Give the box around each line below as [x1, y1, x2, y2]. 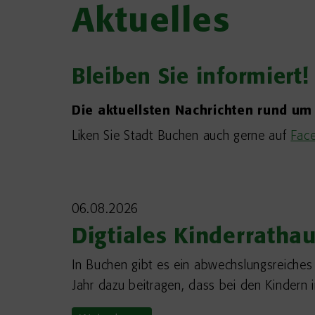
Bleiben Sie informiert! [72, 67, 309, 89]
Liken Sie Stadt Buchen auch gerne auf [72, 129, 291, 143]
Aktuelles [72, 6, 231, 40]
